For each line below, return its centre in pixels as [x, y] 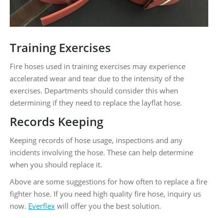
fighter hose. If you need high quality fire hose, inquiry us [105, 193]
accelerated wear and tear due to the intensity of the [97, 78]
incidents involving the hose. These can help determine [101, 152]
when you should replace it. [56, 164]
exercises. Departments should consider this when [94, 90]
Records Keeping [56, 121]
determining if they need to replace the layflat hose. [96, 102]
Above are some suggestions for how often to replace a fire [109, 181]
